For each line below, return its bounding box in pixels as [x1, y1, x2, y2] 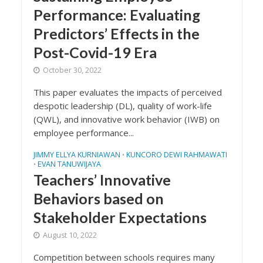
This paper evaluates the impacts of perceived [33, 86, 222, 98]
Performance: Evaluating [33, 6, 200, 23]
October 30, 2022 [42, 65, 102, 75]
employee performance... [33, 127, 134, 139]
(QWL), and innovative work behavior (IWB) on [33, 113, 220, 125]
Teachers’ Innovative [33, 171, 171, 188]
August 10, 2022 [42, 230, 97, 240]
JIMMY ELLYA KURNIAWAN [33, 150, 120, 160]
